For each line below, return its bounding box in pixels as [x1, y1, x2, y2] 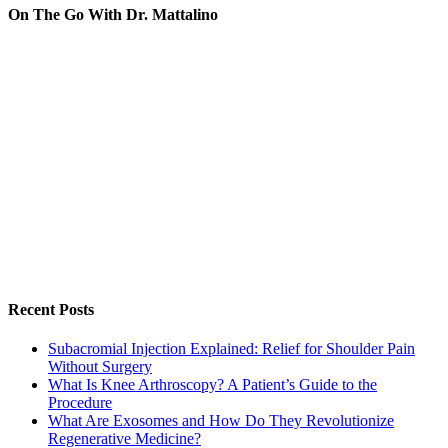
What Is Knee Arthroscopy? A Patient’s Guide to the [48, 376, 377, 394]
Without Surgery [48, 358, 152, 376]
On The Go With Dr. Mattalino [8, 6, 218, 24]
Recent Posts [8, 301, 94, 319]
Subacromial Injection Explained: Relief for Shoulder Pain [48, 340, 415, 358]
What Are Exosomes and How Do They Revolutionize [48, 412, 394, 430]
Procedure [48, 394, 112, 412]
